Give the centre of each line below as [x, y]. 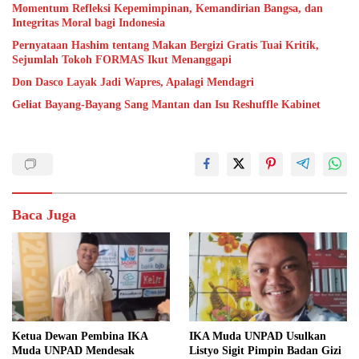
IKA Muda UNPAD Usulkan [258, 336]
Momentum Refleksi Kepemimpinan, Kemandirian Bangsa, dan [167, 9]
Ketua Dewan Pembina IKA [80, 336]
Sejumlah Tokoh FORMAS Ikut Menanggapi [122, 60]
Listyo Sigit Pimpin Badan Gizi [265, 350]
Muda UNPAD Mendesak [73, 350]
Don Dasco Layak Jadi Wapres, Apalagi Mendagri [133, 83]
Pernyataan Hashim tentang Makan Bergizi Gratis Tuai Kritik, [165, 46]
